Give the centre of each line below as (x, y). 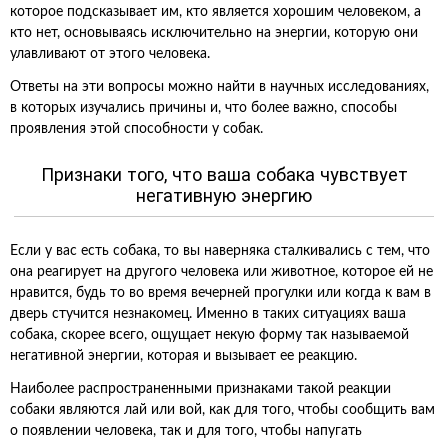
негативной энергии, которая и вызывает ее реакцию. (183, 356)
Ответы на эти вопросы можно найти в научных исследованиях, (219, 87)
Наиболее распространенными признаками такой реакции (200, 389)
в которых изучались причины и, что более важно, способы (203, 108)
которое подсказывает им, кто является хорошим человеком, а (215, 12)
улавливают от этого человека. (110, 54)
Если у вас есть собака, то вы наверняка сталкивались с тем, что (220, 251)
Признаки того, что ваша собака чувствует (224, 174)
